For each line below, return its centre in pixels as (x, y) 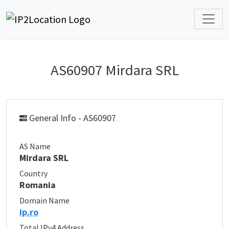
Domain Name (44, 200)
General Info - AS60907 (72, 118)
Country (33, 173)
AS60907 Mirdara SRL (114, 70)
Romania (38, 185)
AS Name (35, 146)
